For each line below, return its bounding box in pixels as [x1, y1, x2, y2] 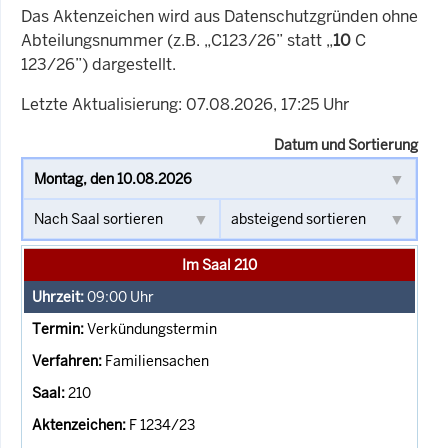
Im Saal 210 [182, 255, 257, 274]
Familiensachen [105, 351, 209, 370]
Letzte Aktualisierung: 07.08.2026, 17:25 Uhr [21, 93, 349, 115]
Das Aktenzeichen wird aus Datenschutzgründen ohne [21, 5, 418, 27]
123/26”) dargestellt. [21, 53, 176, 75]
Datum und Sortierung [274, 135, 418, 154]
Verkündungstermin [87, 319, 217, 338]
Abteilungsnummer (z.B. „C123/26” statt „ [21, 29, 333, 51]
